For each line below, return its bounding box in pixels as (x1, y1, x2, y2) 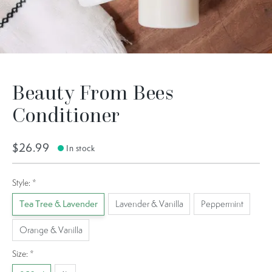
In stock (66, 143, 95, 154)
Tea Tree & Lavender (19, 197, 98, 210)
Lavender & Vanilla (115, 197, 183, 209)
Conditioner (12, 102, 120, 127)
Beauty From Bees (12, 80, 174, 105)
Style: (12, 177, 32, 189)
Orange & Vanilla (19, 223, 83, 236)
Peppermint (200, 197, 243, 209)
